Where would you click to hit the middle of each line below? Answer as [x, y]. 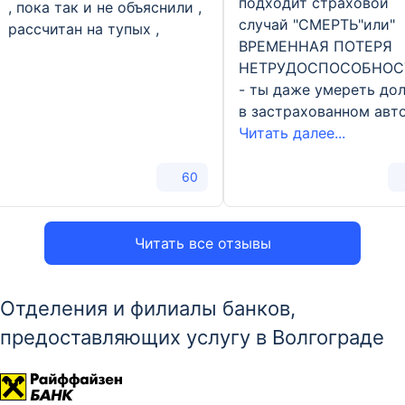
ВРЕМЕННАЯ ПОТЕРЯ [316, 46]
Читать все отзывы [202, 244]
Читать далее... [292, 133]
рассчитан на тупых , [84, 29]
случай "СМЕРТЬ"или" [317, 24]
